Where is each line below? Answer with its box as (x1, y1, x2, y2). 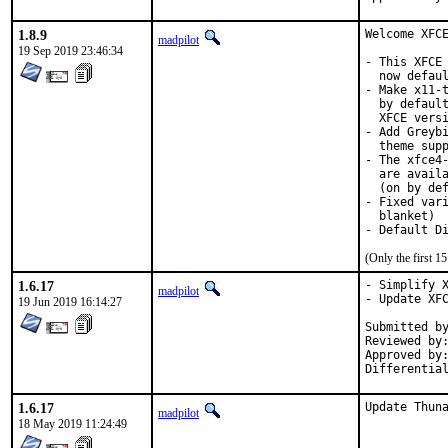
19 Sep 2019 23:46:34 (18, 44, 123, 58)
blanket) (365, 209, 435, 223)
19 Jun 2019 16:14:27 (18, 295, 122, 309)
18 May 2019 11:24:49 (18, 417, 127, 431)
